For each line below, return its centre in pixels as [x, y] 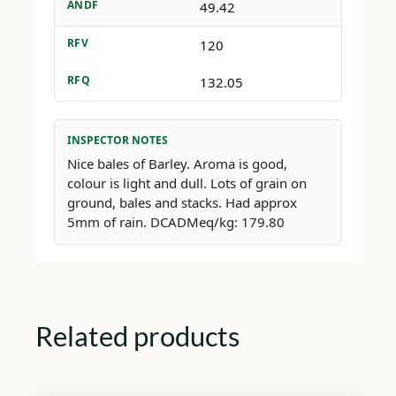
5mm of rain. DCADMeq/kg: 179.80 [175, 221]
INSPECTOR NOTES [117, 140]
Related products [137, 336]
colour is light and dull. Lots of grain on [187, 183]
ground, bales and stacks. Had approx [182, 202]
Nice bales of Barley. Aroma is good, [177, 163]
